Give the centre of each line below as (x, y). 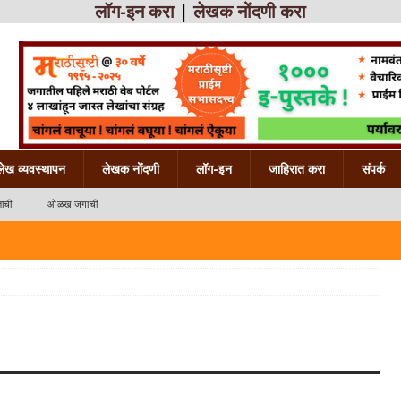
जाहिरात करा (297, 170)
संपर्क (373, 170)
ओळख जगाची (73, 205)
